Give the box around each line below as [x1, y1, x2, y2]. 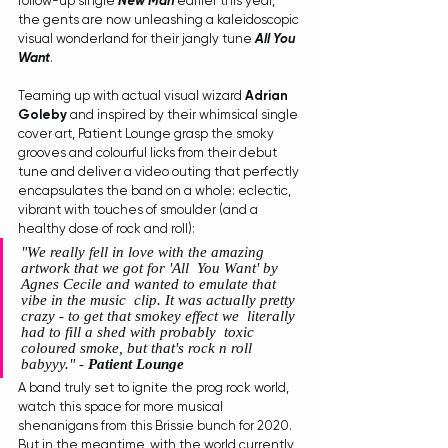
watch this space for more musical [18, 399, 226, 415]
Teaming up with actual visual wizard [18, 88, 245, 104]
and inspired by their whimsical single [67, 107, 301, 123]
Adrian [245, 88, 291, 104]
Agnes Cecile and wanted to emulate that [21, 276, 280, 293]
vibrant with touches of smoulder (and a [18, 202, 261, 218]
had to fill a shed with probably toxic [21, 324, 258, 341]
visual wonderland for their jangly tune [18, 31, 255, 47]
